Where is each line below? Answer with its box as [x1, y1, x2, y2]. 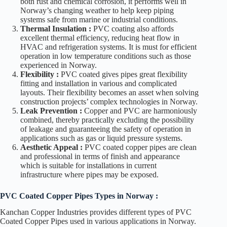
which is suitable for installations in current [20, 161, 157, 170]
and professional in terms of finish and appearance [20, 152, 180, 161]
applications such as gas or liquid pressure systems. [20, 133, 182, 142]
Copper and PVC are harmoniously [84, 106, 197, 115]
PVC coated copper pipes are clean [83, 142, 197, 152]
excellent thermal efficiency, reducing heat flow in [20, 33, 179, 42]
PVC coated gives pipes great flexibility [61, 69, 187, 79]
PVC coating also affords [93, 24, 174, 33]
